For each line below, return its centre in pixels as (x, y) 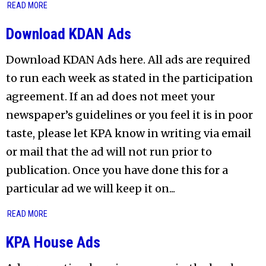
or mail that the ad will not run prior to (109, 151)
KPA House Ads (53, 242)
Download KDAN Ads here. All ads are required (128, 59)
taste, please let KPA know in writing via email (129, 133)
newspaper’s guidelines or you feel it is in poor (129, 115)
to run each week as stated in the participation (129, 78)
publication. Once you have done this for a (117, 170)
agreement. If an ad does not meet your (110, 96)
